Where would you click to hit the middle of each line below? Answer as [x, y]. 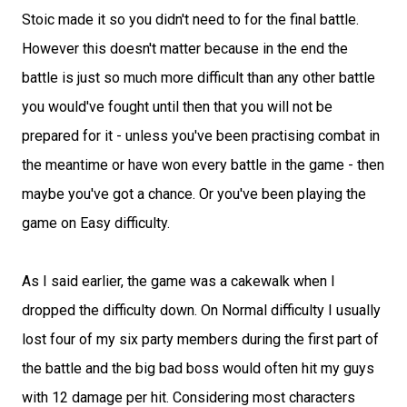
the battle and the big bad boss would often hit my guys [198, 368]
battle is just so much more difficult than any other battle [199, 78]
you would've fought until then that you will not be [177, 107]
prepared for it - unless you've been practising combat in [201, 136]
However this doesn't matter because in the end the [185, 49]
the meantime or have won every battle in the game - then [203, 165]
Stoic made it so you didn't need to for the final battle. [190, 20]
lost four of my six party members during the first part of [200, 339]
